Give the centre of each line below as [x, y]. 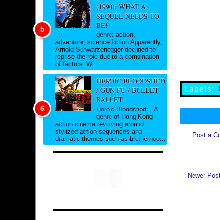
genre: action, [115, 35]
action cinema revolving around [100, 124]
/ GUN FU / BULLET [127, 90]
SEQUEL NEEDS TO [127, 16]
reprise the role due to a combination [107, 57]
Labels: [201, 89]
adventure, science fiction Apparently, [109, 42]
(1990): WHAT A [121, 6]
